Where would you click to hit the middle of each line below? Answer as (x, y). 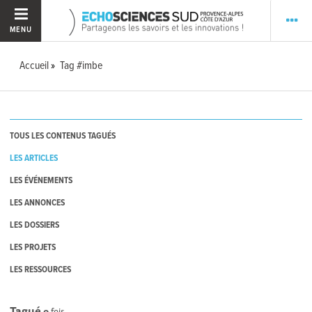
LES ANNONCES (38, 203)
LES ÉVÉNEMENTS (41, 181)
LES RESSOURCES (41, 270)
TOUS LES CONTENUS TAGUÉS (63, 136)
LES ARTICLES (34, 159)
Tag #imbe (81, 66)
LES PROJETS (33, 248)
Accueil (34, 66)
